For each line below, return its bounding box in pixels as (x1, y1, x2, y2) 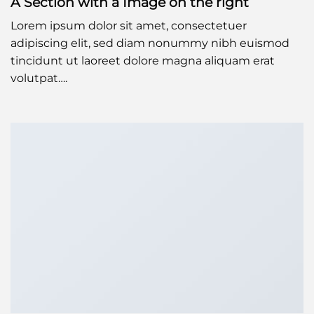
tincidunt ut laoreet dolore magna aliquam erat (11, 54, 275, 68)
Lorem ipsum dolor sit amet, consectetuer (11, 19, 247, 33)
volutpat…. (11, 71, 67, 86)
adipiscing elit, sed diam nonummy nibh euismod (11, 36, 289, 50)
